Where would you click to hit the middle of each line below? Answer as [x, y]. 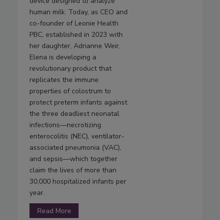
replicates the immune [64, 80]
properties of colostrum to [70, 91]
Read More [54, 211]
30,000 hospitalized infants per [78, 182]
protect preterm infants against [78, 103]
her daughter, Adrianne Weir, [75, 46]
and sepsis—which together [73, 159]
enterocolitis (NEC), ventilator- [77, 137]
